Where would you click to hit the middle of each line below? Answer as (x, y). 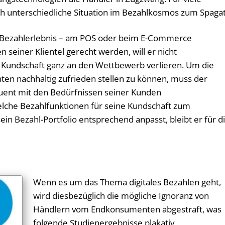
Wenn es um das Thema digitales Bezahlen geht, (127, 182)
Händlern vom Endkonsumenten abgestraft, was (128, 209)
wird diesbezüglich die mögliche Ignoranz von (121, 196)
